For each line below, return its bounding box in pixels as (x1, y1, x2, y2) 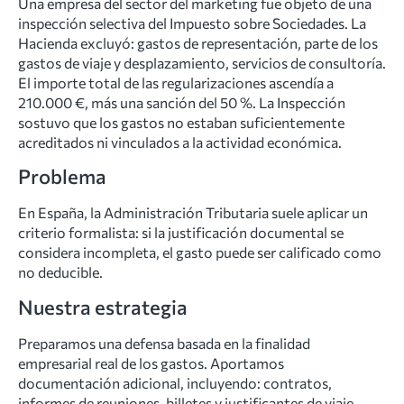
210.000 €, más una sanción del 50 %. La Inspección (18, 94, 345, 111)
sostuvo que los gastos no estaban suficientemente (18, 114, 344, 131)
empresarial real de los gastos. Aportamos (18, 353, 284, 372)
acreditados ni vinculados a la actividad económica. (18, 133, 342, 151)
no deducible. (18, 263, 103, 281)
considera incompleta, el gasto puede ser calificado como (18, 243, 381, 262)
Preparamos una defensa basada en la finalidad (18, 334, 310, 352)
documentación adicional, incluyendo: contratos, (18, 373, 332, 391)
